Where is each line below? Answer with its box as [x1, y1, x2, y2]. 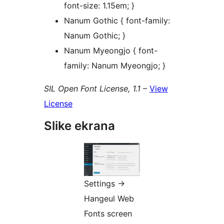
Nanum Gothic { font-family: [64, 15, 170, 26]
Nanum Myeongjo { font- [64, 45, 157, 56]
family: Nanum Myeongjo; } [64, 60, 165, 71]
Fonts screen [84, 208, 132, 218]
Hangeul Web [84, 193, 134, 203]
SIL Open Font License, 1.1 [44, 83, 140, 94]
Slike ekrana [44, 118, 115, 133]
